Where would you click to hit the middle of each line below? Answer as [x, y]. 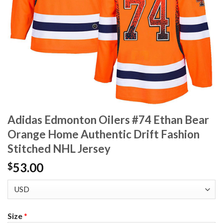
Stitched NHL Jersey [59, 149]
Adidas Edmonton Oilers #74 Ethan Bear [108, 120]
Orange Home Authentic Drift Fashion [104, 134]
